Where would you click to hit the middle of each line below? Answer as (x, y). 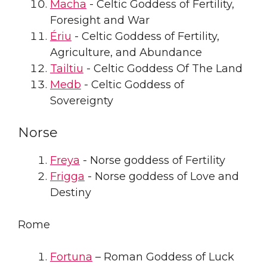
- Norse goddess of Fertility (153, 160)
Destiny (71, 192)
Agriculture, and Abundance (126, 52)
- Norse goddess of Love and (162, 176)
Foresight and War (100, 20)
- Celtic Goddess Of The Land (163, 68)
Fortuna (71, 257)
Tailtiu (67, 68)
